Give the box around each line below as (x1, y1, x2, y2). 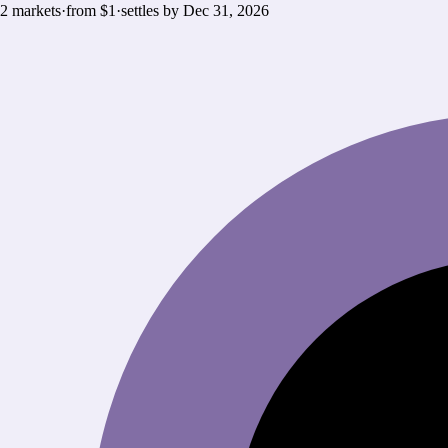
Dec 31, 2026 (183, 2, 269, 20)
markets (12, 2, 61, 20)
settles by (121, 2, 183, 20)
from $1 (66, 2, 116, 20)
